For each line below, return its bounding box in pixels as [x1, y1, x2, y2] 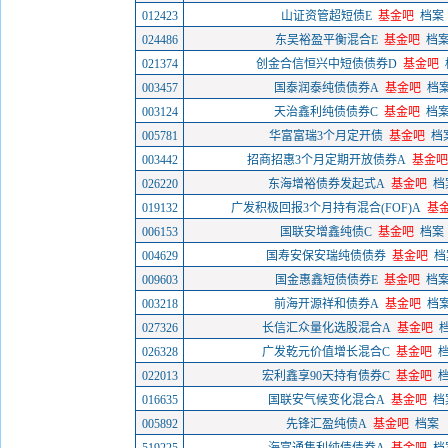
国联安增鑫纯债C [280, 225, 372, 239]
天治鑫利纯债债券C [274, 105, 378, 119]
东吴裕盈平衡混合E [274, 33, 378, 47]
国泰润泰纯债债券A [273, 81, 379, 95]
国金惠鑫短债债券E [274, 273, 378, 287]
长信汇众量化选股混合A [261, 321, 391, 335]
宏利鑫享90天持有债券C [262, 369, 390, 383]
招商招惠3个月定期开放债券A [246, 153, 406, 167]
